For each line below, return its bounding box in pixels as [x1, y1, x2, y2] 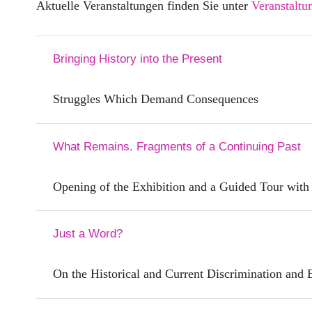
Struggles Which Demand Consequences [53, 91, 258, 106]
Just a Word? [53, 227, 123, 241]
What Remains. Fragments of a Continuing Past [53, 139, 301, 153]
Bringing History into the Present [53, 52, 222, 65]
